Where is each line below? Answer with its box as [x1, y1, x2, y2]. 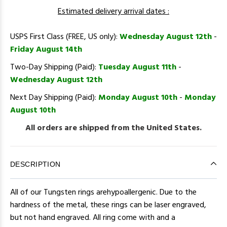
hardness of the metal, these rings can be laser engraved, [10, 199, 206, 212]
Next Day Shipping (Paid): [10, 91, 98, 105]
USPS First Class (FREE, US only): [10, 30, 120, 44]
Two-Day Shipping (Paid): [10, 61, 98, 74]
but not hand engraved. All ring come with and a [10, 211, 175, 225]
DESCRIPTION [10, 160, 61, 169]
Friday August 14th [10, 43, 82, 57]
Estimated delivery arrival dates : [58, 5, 169, 19]
